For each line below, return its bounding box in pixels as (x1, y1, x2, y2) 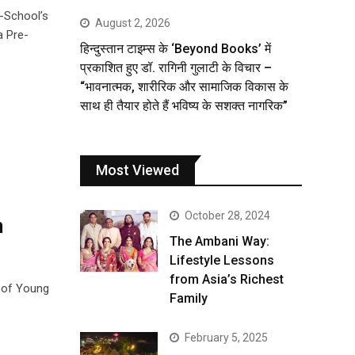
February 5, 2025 (185, 331, 268, 344)
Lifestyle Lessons (170, 253, 274, 268)
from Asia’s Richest (170, 272, 284, 287)
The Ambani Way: (170, 234, 269, 249)
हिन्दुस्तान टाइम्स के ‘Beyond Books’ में (80, 41, 271, 56)
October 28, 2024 (185, 209, 270, 222)
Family (170, 291, 208, 306)
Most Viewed (96, 162, 179, 178)
